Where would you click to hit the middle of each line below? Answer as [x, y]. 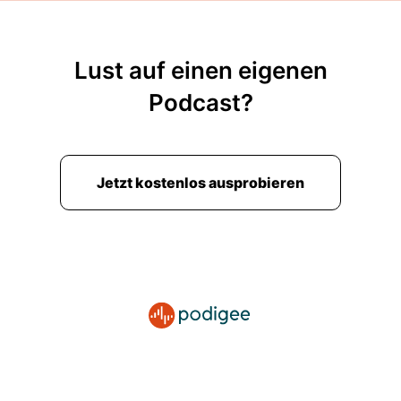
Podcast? [200, 102]
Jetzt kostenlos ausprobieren [200, 183]
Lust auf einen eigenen [200, 70]
